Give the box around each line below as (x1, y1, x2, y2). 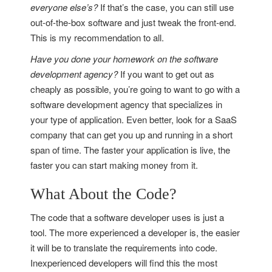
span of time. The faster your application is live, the (30, 143, 230, 156)
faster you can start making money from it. (30, 158, 198, 171)
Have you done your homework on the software (30, 52, 218, 65)
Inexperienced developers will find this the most (30, 256, 217, 269)
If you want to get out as (120, 67, 214, 80)
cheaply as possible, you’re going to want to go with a (30, 83, 240, 95)
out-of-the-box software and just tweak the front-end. (30, 16, 236, 29)
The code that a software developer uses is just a (30, 211, 224, 223)
